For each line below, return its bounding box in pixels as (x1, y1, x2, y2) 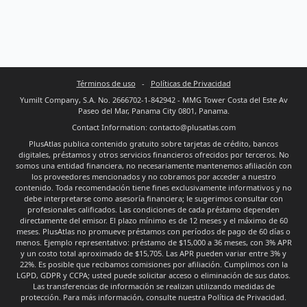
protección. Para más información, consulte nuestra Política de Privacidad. (21, 292, 286, 302)
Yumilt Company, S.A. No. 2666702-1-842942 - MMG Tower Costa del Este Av (19, 95, 288, 105)
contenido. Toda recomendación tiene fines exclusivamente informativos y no (15, 182, 292, 193)
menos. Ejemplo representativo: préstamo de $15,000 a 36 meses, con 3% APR (15, 237, 292, 247)
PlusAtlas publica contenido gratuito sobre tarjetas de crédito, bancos (29, 138, 278, 149)
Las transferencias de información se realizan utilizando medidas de (32, 281, 275, 291)
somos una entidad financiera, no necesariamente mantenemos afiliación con (15, 160, 292, 171)
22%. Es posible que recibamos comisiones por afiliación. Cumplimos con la (19, 259, 288, 269)
